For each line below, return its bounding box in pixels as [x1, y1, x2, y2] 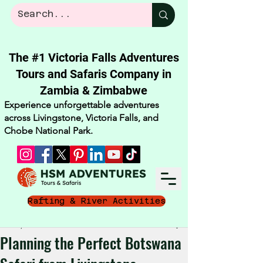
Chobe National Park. [4, 125, 93, 136]
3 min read [40, 221, 73, 230]
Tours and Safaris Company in [16, 67, 171, 81]
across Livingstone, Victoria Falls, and [4, 112, 159, 123]
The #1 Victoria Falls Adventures [8, 50, 179, 65]
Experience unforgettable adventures [4, 99, 159, 110]
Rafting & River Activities [28, 196, 166, 205]
